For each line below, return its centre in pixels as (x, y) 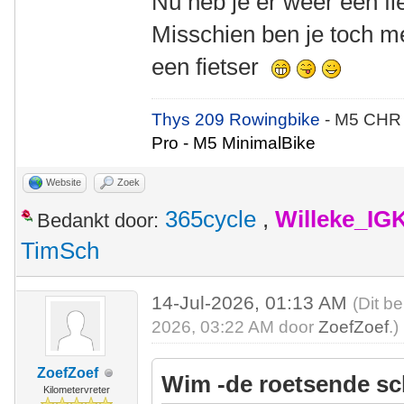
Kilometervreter (76, 390)
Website (64, 182)
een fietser (212, 67)
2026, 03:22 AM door (235, 327)
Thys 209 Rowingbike (239, 119)
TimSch (60, 251)
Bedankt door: (98, 220)
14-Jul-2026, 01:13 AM (252, 303)
